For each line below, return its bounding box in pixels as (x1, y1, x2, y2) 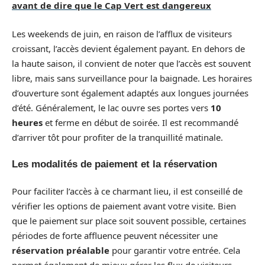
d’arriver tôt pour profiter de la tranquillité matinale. (12, 131, 223, 143)
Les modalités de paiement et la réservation (12, 159, 217, 170)
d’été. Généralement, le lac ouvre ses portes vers (12, 101, 211, 114)
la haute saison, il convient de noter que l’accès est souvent (12, 57, 251, 69)
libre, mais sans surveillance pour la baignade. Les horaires (12, 72, 252, 84)
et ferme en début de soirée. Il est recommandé (43, 116, 238, 128)
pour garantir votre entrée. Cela (109, 244, 240, 256)
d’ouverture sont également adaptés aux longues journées (12, 86, 248, 99)
